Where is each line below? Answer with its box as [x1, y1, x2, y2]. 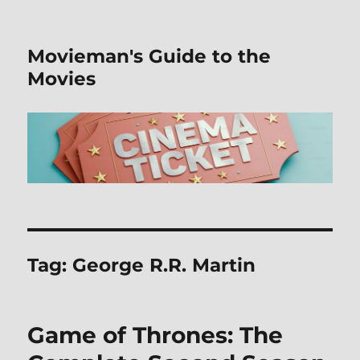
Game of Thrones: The [27, 321, 284, 350]
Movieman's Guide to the [27, 45, 272, 67]
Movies [27, 67, 96, 90]
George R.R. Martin [72, 254, 256, 277]
